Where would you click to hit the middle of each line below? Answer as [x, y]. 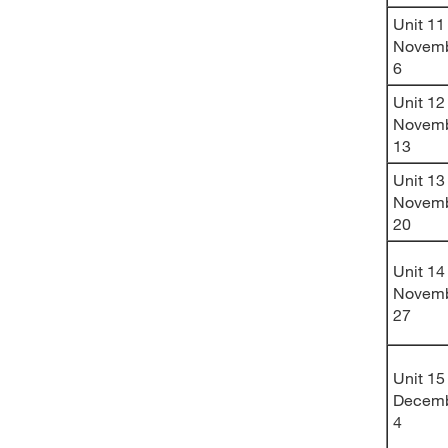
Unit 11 [419, 23]
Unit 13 [419, 179]
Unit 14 [419, 270]
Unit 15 [419, 377]
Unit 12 [419, 101]
